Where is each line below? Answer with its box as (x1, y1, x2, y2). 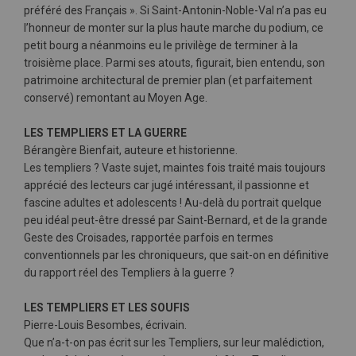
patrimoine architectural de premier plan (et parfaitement (24, 74, 312, 87)
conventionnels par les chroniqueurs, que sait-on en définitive (24, 249, 329, 261)
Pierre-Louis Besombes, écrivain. (24, 319, 187, 331)
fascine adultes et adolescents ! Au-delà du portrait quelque (24, 196, 322, 209)
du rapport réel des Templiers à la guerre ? (24, 266, 234, 279)
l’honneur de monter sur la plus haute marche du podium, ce (24, 21, 323, 34)
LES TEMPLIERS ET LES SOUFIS (24, 301, 190, 314)
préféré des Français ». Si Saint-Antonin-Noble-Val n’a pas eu (24, 4, 327, 17)
